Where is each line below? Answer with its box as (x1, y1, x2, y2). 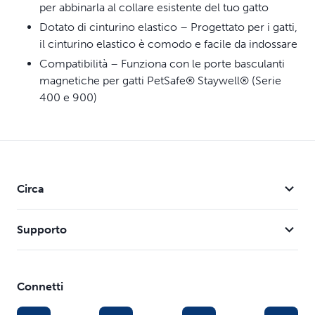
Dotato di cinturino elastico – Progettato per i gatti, (39, 20, 297, 34)
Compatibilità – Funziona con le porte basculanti (39, 57, 285, 70)
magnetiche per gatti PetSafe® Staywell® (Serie (39, 74, 281, 87)
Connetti (17, 280, 63, 293)
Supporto (17, 222, 67, 236)
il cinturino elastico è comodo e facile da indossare (39, 37, 297, 51)
